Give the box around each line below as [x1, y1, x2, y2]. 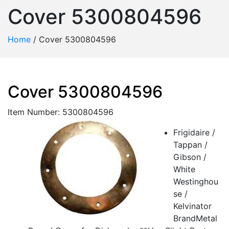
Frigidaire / [173, 127, 215, 138]
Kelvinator [173, 201, 212, 211]
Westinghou [173, 176, 218, 187]
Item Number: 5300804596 [8, 107, 113, 117]
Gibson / [173, 152, 207, 162]
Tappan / [173, 140, 208, 150]
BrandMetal [173, 213, 217, 223]
